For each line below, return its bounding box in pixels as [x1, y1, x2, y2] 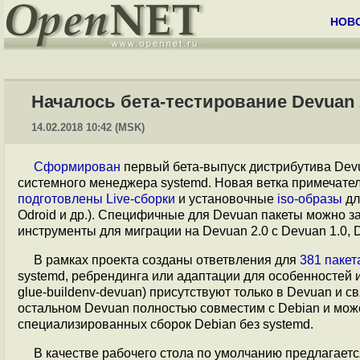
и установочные [175, 192, 277, 206]
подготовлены [18, 192, 103, 206]
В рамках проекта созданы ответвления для [34, 253, 300, 267]
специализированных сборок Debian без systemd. [18, 317, 313, 331]
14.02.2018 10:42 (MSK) [31, 121, 145, 133]
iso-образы [277, 192, 342, 206]
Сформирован [34, 160, 121, 174]
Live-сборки [106, 192, 175, 206]
